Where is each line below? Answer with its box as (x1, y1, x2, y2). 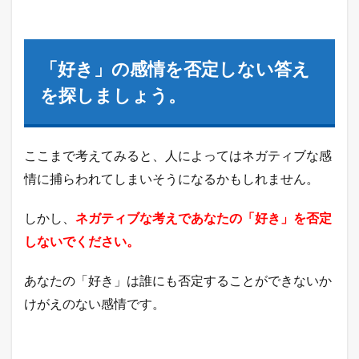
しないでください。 (24, 232, 139, 248)
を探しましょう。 (40, 83, 186, 106)
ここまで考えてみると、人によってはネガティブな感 (24, 147, 332, 163)
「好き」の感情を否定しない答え (40, 57, 310, 79)
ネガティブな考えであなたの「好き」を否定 (75, 209, 332, 225)
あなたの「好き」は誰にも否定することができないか (24, 272, 332, 288)
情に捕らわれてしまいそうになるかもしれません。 (24, 170, 319, 186)
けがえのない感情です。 (24, 295, 165, 311)
